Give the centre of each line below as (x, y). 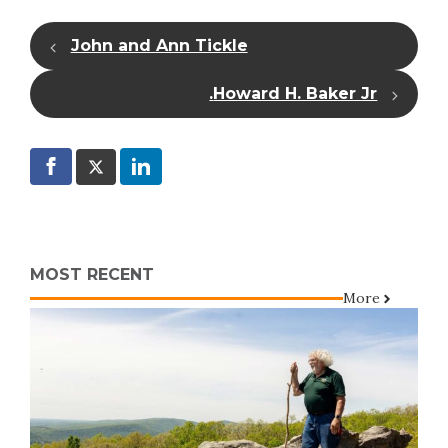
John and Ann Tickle (159, 45)
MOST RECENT (92, 274)
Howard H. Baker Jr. (295, 93)
